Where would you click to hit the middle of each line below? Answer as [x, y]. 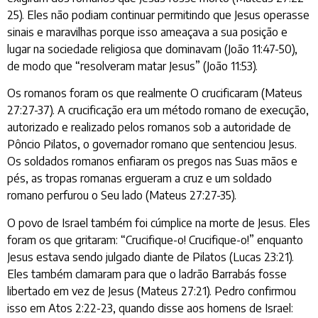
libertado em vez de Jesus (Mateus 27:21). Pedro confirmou [152, 291]
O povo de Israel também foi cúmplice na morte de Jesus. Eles [159, 223]
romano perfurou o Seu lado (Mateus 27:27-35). [122, 196]
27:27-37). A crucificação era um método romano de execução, [158, 110]
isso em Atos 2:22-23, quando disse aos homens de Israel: [150, 308]
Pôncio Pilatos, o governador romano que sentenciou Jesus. [152, 144]
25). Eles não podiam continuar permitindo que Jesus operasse [158, 15]
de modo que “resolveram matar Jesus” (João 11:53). [132, 66]
